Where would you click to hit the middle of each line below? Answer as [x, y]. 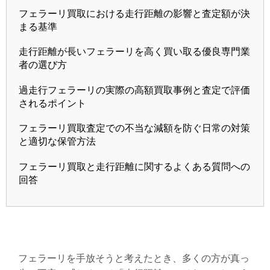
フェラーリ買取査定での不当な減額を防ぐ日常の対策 [134, 128]
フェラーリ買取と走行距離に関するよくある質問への [134, 166]
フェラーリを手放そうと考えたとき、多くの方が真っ [134, 258]
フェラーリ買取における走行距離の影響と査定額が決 [134, 13]
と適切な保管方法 [57, 142]
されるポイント [52, 103]
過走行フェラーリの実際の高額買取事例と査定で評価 [134, 90]
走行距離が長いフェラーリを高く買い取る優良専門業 [134, 52]
